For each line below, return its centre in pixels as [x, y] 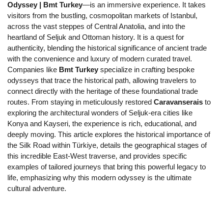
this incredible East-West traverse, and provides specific [97, 156]
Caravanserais [178, 102]
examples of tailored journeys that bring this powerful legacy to [107, 167]
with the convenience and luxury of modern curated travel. [100, 59]
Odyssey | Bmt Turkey [45, 5]
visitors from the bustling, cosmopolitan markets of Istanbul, [102, 16]
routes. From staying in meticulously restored [81, 102]
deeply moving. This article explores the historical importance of [109, 135]
